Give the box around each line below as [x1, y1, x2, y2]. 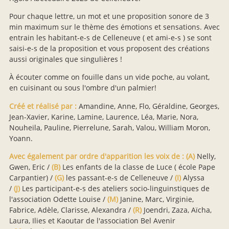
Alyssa [183, 173, 204, 183]
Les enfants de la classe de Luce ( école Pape [62, 162, 215, 172]
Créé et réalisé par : [9, 101, 77, 111]
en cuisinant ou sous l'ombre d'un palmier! [9, 83, 156, 93]
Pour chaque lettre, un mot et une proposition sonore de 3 [9, 11, 209, 21]
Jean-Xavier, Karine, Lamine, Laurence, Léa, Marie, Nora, [9, 111, 198, 122]
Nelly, [197, 151, 216, 162]
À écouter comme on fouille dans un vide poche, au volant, [9, 72, 210, 82]
